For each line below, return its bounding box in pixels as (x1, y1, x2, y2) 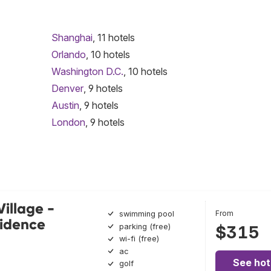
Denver (51, 82, 83, 94)
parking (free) (119, 221, 171, 231)
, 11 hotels (93, 31, 135, 44)
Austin (51, 99, 79, 111)
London (51, 116, 85, 128)
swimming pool (119, 209, 174, 218)
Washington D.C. (51, 65, 123, 77)
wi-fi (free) (119, 234, 159, 244)
